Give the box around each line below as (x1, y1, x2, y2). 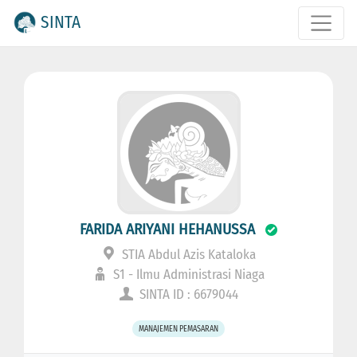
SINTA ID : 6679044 (135, 286, 238, 304)
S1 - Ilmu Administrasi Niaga (109, 266, 265, 284)
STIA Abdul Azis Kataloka (118, 246, 256, 264)
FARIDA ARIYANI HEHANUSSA (80, 220, 255, 239)
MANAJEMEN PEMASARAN (139, 324, 218, 335)
